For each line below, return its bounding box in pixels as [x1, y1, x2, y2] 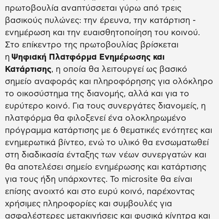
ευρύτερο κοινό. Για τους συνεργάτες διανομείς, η [5, 102, 206, 110]
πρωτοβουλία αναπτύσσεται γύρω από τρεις [5, 4, 181, 13]
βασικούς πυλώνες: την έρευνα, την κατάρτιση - [5, 16, 196, 25]
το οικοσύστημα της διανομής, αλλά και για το [5, 89, 189, 98]
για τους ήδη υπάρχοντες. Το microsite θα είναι [5, 175, 192, 184]
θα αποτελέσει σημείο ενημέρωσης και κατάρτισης [5, 163, 206, 172]
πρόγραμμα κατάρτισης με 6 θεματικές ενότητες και [5, 126, 212, 135]
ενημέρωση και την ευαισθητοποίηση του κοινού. [5, 28, 200, 37]
